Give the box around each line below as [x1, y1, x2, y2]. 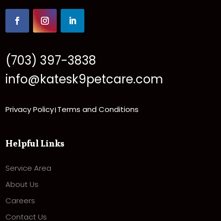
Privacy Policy [5, 104, 54, 115]
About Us [5, 179, 39, 190]
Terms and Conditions [57, 104, 139, 115]
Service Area [5, 163, 52, 174]
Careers [5, 195, 36, 206]
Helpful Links [5, 136, 65, 151]
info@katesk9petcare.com [5, 71, 164, 88]
